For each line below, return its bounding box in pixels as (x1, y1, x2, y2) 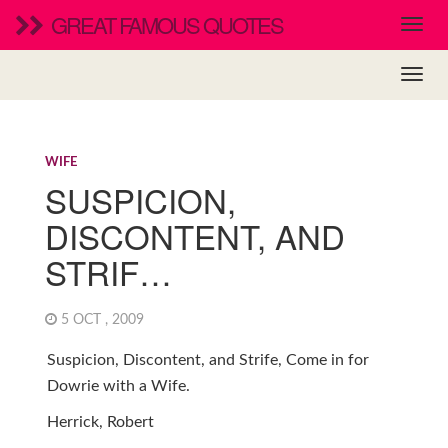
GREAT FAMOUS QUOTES (51, 9, 283, 40)
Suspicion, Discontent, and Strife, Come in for (46, 352, 369, 368)
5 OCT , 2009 (56, 313, 152, 328)
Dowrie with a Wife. (46, 378, 190, 394)
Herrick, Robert (46, 414, 154, 430)
